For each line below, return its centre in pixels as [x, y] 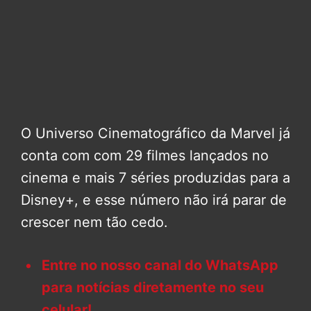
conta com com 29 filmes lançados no [145, 155]
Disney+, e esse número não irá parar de [154, 200]
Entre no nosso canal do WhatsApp [160, 265]
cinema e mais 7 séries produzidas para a [155, 177]
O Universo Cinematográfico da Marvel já [155, 133]
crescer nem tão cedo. [94, 222]
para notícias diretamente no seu [153, 287]
